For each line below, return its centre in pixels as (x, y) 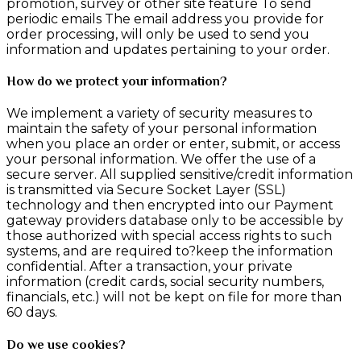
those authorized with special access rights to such (169, 236)
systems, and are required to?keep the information (170, 251)
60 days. (32, 313)
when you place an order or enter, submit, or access (173, 144)
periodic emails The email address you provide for (165, 19)
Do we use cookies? (66, 344)
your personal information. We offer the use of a (161, 160)
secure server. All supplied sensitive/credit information (180, 175)
